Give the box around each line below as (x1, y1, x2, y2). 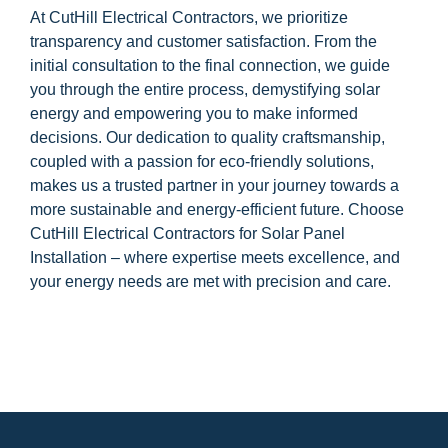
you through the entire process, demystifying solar (30, 80, 380, 98)
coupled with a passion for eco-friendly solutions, (30, 152, 374, 170)
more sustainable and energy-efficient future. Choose (30, 200, 404, 218)
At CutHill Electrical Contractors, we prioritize (30, 8, 348, 26)
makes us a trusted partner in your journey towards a (30, 176, 399, 194)
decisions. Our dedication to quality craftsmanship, (30, 128, 385, 146)
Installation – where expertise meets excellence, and (30, 248, 400, 266)
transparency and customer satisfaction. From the (30, 32, 377, 50)
